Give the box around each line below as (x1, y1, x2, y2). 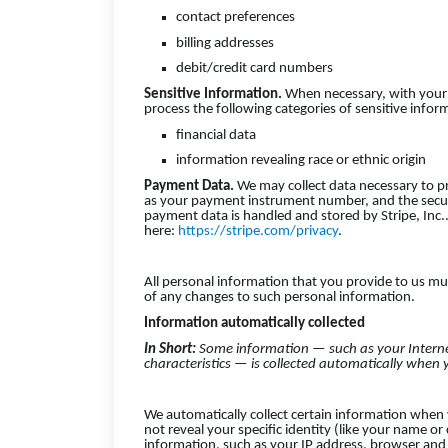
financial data (176, 127, 256, 143)
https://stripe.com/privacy (178, 224, 338, 239)
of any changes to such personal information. (144, 290, 415, 306)
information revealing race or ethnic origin (176, 153, 426, 169)
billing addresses (176, 35, 274, 51)
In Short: (144, 341, 199, 357)
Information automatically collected (144, 315, 365, 331)
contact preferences (176, 10, 295, 26)
